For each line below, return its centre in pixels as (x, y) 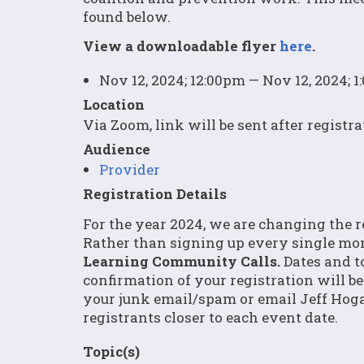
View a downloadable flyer (181, 46)
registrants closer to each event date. (210, 317)
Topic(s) (111, 351)
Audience (117, 149)
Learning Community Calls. (182, 261)
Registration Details (155, 194)
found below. (127, 17)
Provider (130, 169)
